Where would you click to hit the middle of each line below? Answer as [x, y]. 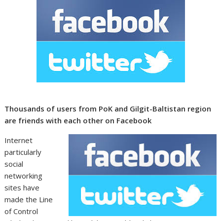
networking [24, 176]
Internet [19, 140]
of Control [21, 211]
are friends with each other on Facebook [78, 120]
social [14, 164]
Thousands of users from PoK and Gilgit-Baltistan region [108, 109]
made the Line [29, 199]
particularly [23, 152]
